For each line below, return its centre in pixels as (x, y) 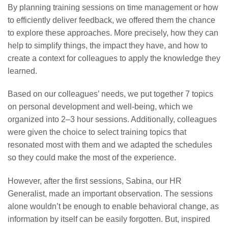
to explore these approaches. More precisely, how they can (113, 33)
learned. (22, 71)
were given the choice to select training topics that (97, 132)
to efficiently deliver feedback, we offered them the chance (111, 20)
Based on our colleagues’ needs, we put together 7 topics (110, 94)
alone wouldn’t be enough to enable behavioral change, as (113, 207)
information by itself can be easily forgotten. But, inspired (109, 219)
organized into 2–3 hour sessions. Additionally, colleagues (112, 120)
